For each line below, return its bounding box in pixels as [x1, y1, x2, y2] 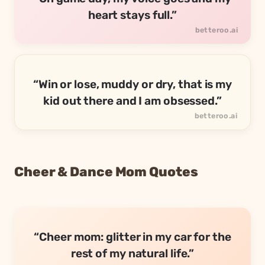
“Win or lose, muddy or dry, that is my [33, 77, 232, 92]
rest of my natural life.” [70, 247, 195, 261]
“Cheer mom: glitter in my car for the [34, 230, 231, 244]
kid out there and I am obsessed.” [43, 94, 222, 108]
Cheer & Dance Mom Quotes [14, 164, 198, 180]
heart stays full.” [88, 8, 177, 22]
